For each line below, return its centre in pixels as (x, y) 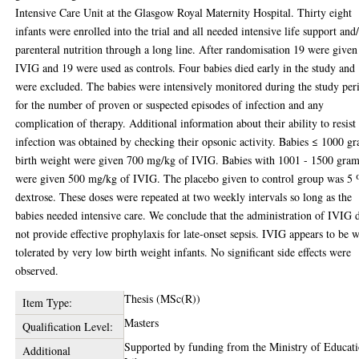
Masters (142, 322)
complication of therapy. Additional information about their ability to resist (186, 123)
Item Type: (47, 302)
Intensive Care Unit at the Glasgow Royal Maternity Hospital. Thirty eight (184, 12)
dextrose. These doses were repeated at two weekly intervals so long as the (184, 196)
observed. (37, 270)
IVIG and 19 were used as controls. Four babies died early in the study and (186, 67)
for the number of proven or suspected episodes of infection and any (170, 104)
